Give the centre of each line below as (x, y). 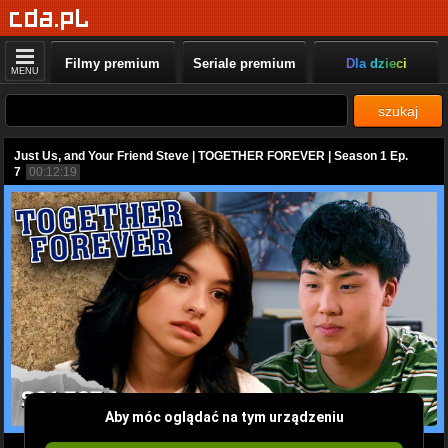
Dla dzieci (376, 63)
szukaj (398, 111)
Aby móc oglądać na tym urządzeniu (224, 416)
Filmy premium (113, 63)
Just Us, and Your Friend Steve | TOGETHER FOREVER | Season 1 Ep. (211, 156)
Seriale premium (244, 63)
